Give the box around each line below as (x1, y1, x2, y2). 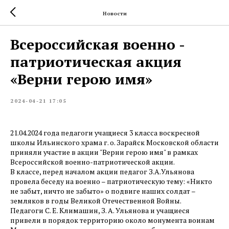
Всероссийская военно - (10, 35, 185, 54)
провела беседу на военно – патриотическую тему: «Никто (10, 176, 212, 186)
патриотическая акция (10, 52, 181, 71)
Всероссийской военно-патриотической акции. (10, 157, 175, 167)
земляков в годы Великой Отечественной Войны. (10, 196, 181, 205)
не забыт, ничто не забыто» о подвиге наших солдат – (10, 186, 195, 196)
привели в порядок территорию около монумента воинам (10, 215, 215, 225)
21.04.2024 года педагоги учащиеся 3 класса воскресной (10, 128, 200, 138)
